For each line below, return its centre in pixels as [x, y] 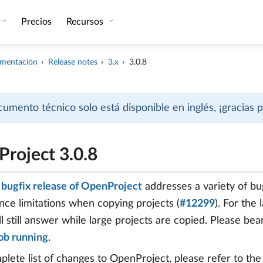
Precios [36, 22]
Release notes [73, 62]
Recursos [86, 22]
